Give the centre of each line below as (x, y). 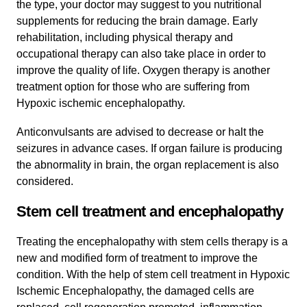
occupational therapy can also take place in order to (141, 53)
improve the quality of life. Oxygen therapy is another (143, 70)
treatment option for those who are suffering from (133, 86)
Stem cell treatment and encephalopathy (150, 211)
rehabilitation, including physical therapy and (125, 37)
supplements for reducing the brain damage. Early (137, 21)
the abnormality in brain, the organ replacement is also (148, 164)
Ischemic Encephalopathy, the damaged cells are (135, 291)
